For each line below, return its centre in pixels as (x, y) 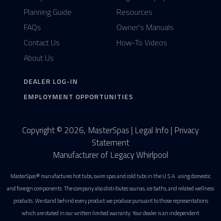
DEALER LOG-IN (51, 81)
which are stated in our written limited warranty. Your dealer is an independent (110, 213)
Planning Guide (48, 12)
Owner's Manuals (145, 27)
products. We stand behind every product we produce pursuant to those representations (110, 201)
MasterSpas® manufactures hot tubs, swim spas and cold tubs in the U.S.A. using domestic (110, 176)
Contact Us (42, 43)
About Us (39, 58)
